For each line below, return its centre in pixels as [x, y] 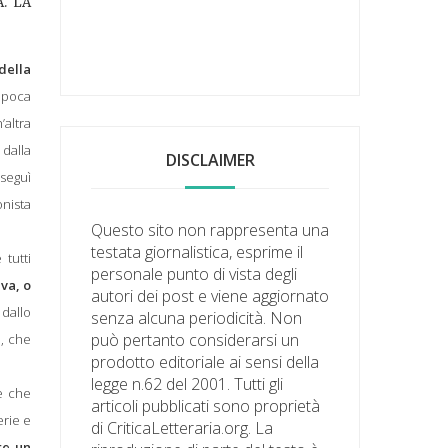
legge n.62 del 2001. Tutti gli [187, 383]
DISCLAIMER [210, 159]
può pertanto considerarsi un [195, 339]
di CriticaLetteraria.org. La [182, 427]
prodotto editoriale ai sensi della [205, 361]
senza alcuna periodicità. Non [197, 317]
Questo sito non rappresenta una [210, 229]
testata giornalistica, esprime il [197, 251]
